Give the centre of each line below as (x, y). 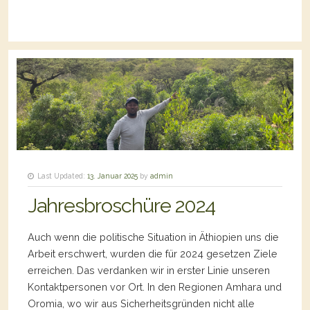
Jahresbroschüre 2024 (121, 206)
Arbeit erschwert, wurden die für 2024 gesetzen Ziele (153, 254)
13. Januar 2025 (112, 176)
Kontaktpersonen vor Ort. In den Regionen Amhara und (155, 287)
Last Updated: (61, 176)
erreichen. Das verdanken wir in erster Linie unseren (149, 271)
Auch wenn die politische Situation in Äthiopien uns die (153, 237)
